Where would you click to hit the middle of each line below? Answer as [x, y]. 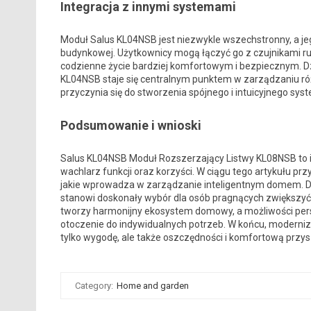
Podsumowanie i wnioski [131, 126]
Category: [95, 286]
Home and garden [152, 286]
